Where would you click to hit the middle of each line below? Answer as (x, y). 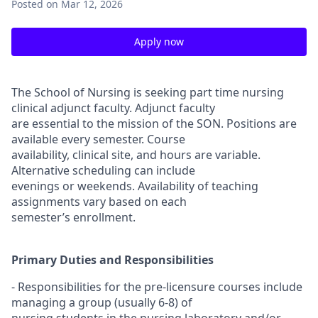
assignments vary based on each (99, 202)
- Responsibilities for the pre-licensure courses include (157, 287)
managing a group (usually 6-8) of (102, 302)
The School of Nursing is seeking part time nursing (148, 92)
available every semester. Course (98, 139)
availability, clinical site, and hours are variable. (136, 155)
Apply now (159, 42)
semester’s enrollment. (73, 217)
